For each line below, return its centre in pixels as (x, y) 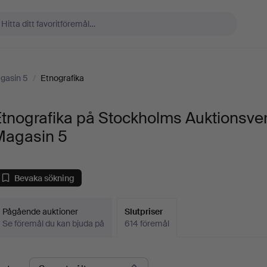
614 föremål (147, 223)
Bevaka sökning (45, 178)
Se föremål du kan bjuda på (54, 223)
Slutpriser (144, 212)
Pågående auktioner (41, 212)
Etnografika (62, 78)
